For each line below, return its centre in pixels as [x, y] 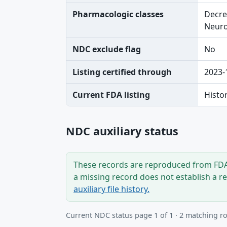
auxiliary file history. [111, 189]
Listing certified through [122, 72]
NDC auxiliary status [122, 131]
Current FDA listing [111, 95]
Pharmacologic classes [118, 14]
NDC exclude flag [107, 49]
